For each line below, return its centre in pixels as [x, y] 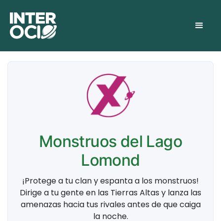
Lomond [110, 160]
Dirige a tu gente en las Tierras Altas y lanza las [110, 193]
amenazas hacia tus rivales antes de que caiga [110, 205]
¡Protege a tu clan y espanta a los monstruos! [110, 181]
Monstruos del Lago [110, 141]
